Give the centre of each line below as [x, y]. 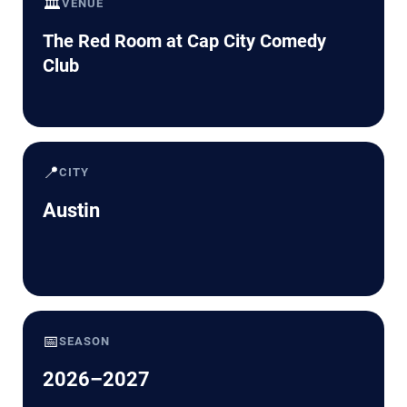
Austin [71, 210]
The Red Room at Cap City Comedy [184, 40]
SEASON [85, 341]
